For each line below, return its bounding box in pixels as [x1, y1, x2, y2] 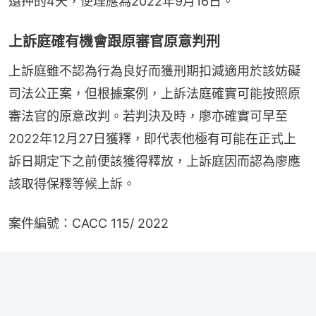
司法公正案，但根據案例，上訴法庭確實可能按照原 [8, 85, 300, 101]
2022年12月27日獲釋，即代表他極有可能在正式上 [8, 130, 296, 146]
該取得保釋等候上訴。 [8, 176, 135, 191]
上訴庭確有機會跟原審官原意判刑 [8, 32, 220, 50]
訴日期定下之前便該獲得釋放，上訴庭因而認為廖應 [8, 153, 300, 169]
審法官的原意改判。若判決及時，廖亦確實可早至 [8, 108, 288, 123]
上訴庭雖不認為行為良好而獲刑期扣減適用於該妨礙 [8, 63, 300, 78]
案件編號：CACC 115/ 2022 [8, 215, 169, 231]
